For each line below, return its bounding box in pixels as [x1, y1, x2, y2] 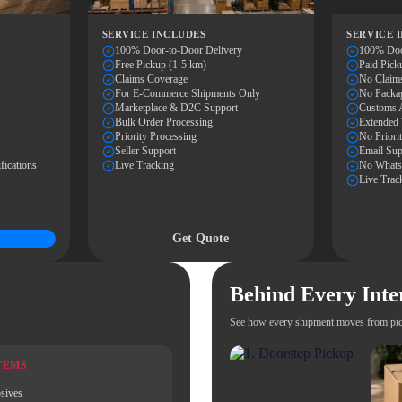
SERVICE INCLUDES [101, 29, 206, 39]
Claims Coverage [114, 73, 188, 85]
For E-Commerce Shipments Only [114, 87, 260, 100]
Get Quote [172, 232, 230, 245]
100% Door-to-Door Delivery [114, 44, 242, 57]
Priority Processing [114, 130, 197, 143]
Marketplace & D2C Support [114, 101, 238, 114]
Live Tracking [114, 159, 174, 171]
